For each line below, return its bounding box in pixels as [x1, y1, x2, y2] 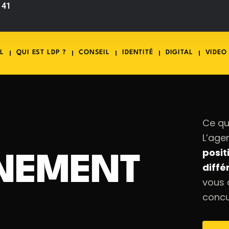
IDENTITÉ [122, 49, 153, 56]
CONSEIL [79, 49, 110, 56]
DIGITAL [165, 49, 193, 56]
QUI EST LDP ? [16, 49, 67, 56]
